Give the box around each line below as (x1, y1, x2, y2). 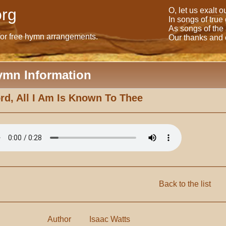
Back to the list (158, 180, 211, 188)
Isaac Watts (89, 215, 131, 223)
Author (47, 215, 72, 223)
